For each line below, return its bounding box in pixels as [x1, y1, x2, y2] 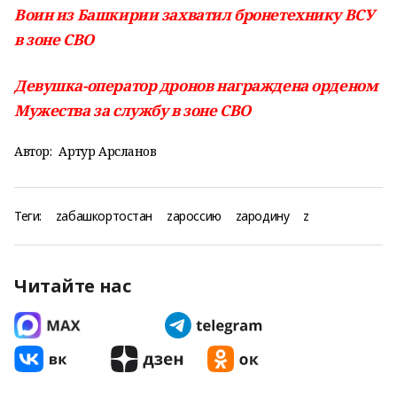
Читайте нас [14, 274, 131, 298]
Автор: [14, 143, 52, 160]
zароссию [167, 207, 222, 224]
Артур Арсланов [58, 143, 157, 160]
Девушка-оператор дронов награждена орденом [14, 75, 378, 96]
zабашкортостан [55, 207, 153, 224]
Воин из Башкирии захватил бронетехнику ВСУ [14, 4, 375, 25]
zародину [235, 207, 290, 224]
